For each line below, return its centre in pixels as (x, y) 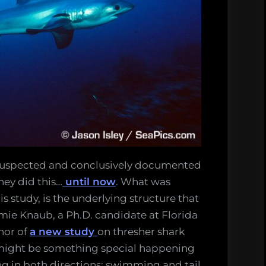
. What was (143, 181)
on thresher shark (141, 231)
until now (89, 181)
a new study (64, 231)
